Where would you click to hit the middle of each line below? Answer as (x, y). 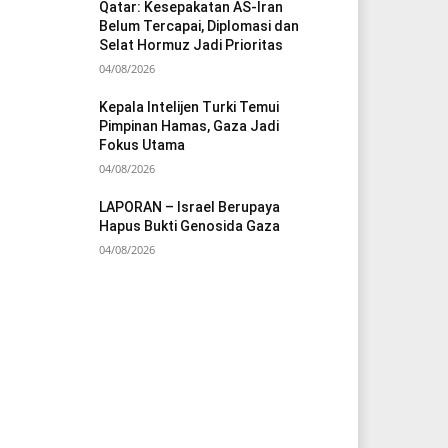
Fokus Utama (142, 145)
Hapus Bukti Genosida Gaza (190, 226)
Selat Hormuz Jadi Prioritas (191, 45)
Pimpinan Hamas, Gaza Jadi (189, 126)
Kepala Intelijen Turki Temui (189, 107)
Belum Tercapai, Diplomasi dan (199, 26)
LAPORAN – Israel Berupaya (190, 207)
